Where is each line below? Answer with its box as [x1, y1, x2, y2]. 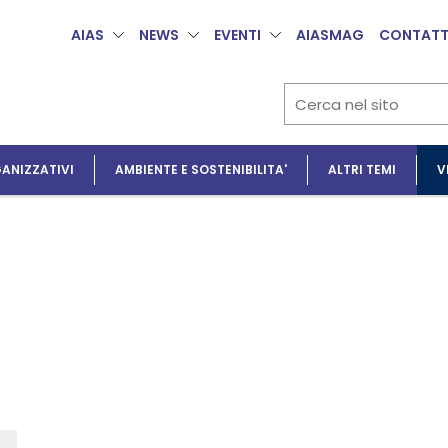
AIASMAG [296, 25, 365, 45]
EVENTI [214, 25, 262, 45]
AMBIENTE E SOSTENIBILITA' [115, 161, 288, 178]
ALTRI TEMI [328, 161, 397, 178]
